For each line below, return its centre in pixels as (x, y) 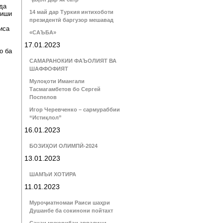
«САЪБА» (43, 32)
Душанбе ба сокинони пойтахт (71, 211)
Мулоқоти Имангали (57, 81)
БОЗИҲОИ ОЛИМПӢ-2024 (63, 146)
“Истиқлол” (46, 117)
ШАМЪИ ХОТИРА (53, 174)
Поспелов (43, 97)
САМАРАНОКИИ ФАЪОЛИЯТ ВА (73, 61)
